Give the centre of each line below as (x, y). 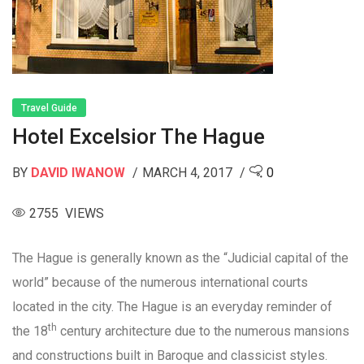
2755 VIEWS (67, 214)
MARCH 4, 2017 (189, 173)
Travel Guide (49, 108)
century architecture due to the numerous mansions (203, 331)
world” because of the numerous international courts (160, 283)
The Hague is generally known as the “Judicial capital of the (180, 258)
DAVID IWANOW (78, 173)
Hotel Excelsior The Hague (139, 137)
